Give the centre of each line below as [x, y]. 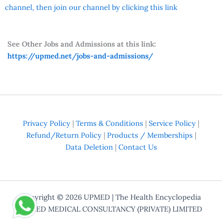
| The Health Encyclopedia [156, 197]
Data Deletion [89, 147]
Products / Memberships [150, 135]
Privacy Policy [47, 123]
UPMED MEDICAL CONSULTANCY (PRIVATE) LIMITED [111, 209]
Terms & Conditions [110, 123]
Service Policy [172, 123]
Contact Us [138, 147]
